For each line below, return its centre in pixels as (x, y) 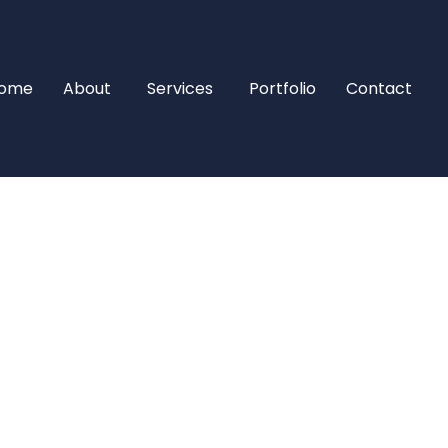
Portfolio (283, 88)
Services (180, 88)
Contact (379, 88)
